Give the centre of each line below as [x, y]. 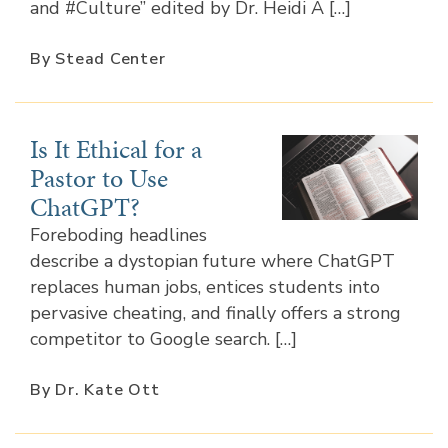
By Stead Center [98, 58]
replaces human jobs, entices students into [205, 286]
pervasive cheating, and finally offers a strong [215, 312]
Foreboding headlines [118, 234]
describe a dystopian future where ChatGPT [212, 260]
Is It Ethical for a [116, 148]
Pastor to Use [99, 177]
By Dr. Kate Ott [95, 389]
